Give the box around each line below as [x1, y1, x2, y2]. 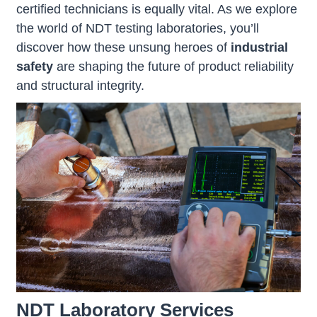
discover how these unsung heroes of [16, 40, 231, 54]
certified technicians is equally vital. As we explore [16, 2, 297, 16]
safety [16, 59, 53, 74]
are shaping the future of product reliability [53, 59, 294, 74]
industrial [231, 40, 288, 54]
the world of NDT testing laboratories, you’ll [16, 21, 259, 35]
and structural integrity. [16, 79, 144, 93]
